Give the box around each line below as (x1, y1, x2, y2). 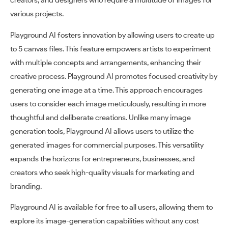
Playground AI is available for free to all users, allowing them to (10, 203, 213, 212)
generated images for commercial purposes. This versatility (10, 140, 204, 150)
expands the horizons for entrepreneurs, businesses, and (10, 154, 195, 163)
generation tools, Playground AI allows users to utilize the (10, 126, 194, 136)
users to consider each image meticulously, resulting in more (10, 99, 206, 108)
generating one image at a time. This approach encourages (10, 85, 203, 95)
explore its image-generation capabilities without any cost (10, 216, 199, 226)
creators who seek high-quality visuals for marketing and (10, 167, 194, 177)
